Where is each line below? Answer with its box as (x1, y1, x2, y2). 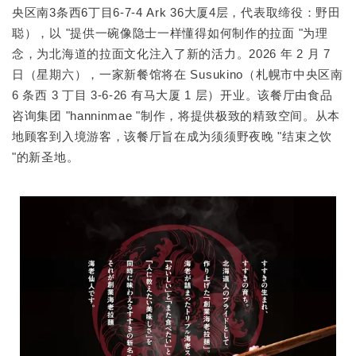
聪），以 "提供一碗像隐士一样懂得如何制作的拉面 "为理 (12, 26, 328, 40)
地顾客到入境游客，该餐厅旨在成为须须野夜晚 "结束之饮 (12, 130, 332, 143)
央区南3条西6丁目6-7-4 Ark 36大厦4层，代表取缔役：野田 (12, 6, 341, 19)
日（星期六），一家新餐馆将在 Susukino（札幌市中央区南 (12, 68, 343, 81)
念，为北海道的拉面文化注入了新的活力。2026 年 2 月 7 (12, 47, 331, 60)
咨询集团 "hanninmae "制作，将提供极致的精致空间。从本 (12, 109, 341, 122)
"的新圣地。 (12, 150, 79, 164)
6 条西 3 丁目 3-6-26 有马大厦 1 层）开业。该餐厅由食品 (12, 88, 333, 102)
